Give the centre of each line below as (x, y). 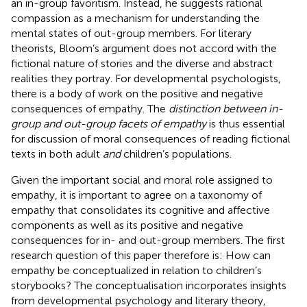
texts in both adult (57, 153)
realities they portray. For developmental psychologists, (146, 78)
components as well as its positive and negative (127, 225)
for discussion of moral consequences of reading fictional (151, 138)
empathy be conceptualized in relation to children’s (136, 270)
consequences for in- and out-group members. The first (148, 240)
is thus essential (246, 123)
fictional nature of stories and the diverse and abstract (142, 63)
